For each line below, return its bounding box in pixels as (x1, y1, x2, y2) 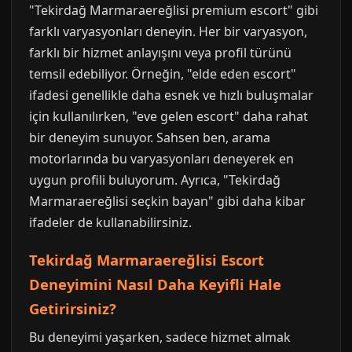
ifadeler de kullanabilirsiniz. (29, 214, 192, 231)
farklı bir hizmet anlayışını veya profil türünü (29, 44, 291, 61)
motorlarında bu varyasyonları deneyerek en (29, 150, 294, 167)
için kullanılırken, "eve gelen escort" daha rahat (29, 108, 308, 125)
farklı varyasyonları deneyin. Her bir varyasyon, (29, 23, 307, 40)
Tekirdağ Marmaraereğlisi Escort (29, 250, 264, 269)
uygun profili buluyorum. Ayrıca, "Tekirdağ (29, 171, 280, 189)
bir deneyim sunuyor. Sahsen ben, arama (29, 129, 270, 146)
